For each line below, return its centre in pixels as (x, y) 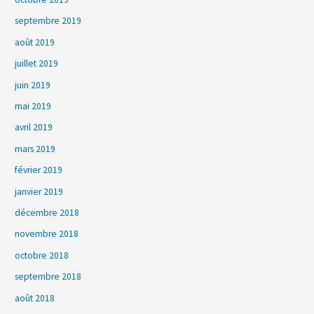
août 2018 (35, 298)
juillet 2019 (37, 64)
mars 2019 (35, 149)
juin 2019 (33, 85)
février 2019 (39, 170)
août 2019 (35, 42)
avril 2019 (34, 128)
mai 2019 (33, 107)
